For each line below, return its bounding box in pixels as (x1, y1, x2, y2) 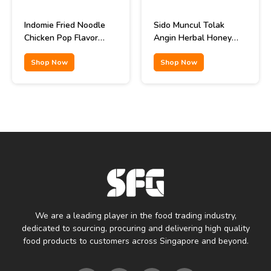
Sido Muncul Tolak (154, 19, 224, 31)
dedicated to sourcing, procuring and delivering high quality (21, 222, 250, 234)
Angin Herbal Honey (154, 32, 232, 44)
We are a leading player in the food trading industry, (34, 209, 237, 221)
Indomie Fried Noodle (24, 19, 105, 31)
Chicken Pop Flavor (24, 32, 98, 44)
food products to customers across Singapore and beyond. (22, 235, 249, 247)
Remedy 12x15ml (154, 45, 220, 56)
